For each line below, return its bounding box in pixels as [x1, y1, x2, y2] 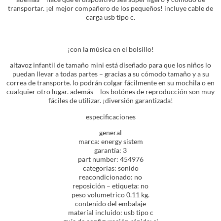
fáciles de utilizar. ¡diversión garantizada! [48, 96, 173, 105]
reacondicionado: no [79, 173, 142, 182]
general [99, 128, 122, 137]
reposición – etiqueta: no [73, 182, 148, 190]
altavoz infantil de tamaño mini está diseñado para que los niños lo [10, 61, 211, 70]
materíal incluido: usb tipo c [68, 208, 153, 217]
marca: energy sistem [78, 137, 143, 146]
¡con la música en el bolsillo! [67, 45, 154, 54]
